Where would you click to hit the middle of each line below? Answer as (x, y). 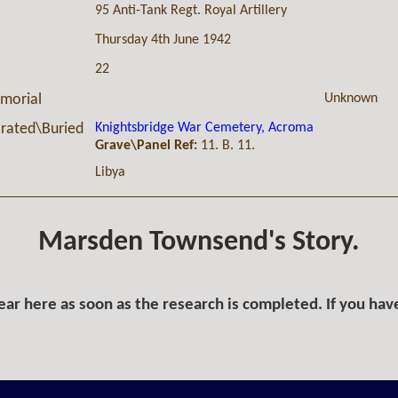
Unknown (350, 99)
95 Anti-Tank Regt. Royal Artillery (191, 11)
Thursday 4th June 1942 (163, 40)
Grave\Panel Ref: (146, 146)
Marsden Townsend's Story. (199, 243)
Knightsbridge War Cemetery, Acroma (204, 128)
